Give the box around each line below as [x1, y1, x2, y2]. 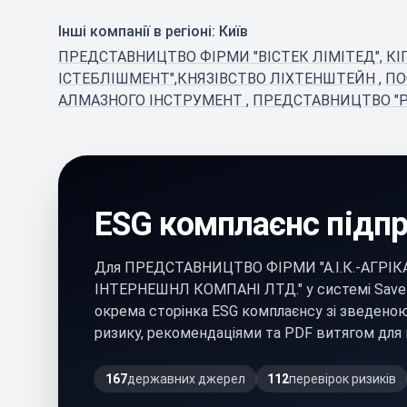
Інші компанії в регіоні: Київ [58, 23, 248, 40]
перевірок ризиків [289, 372, 396, 386]
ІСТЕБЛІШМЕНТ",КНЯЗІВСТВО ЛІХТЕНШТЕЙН [58, 70, 379, 87]
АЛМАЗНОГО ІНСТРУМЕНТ [58, 92, 246, 109]
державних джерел [127, 372, 245, 386]
